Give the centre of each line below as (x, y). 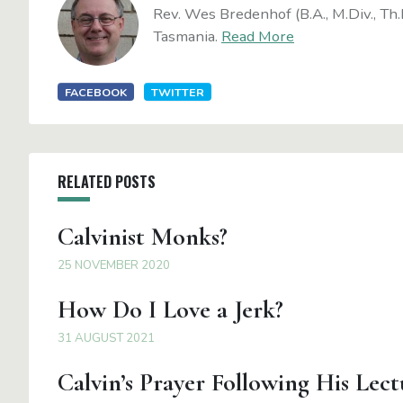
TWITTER (177, 92)
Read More (258, 36)
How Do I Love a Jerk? (170, 309)
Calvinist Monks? (143, 236)
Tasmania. (187, 36)
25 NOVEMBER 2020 (114, 265)
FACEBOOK (96, 92)
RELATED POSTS (107, 181)
